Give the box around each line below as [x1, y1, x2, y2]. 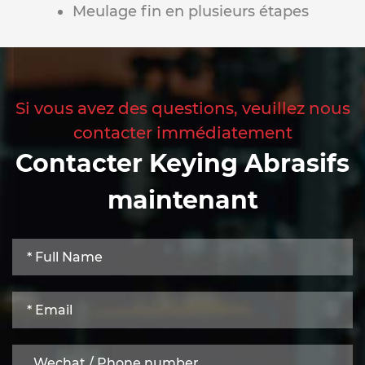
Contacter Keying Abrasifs [15, 147, 350, 178]
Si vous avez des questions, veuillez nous [15, 98, 350, 118]
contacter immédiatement [73, 122, 292, 143]
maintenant [107, 184, 258, 215]
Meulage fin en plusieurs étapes [73, 2, 309, 20]
